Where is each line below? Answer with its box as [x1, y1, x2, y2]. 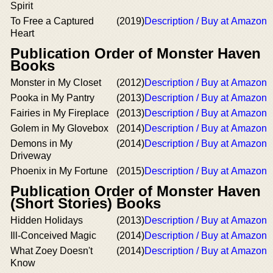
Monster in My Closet [10, 77, 101, 88]
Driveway [10, 151, 51, 161]
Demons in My [10, 138, 73, 149]
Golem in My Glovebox [10, 123, 108, 133]
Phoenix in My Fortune [10, 166, 108, 176]
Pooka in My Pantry [10, 93, 94, 103]
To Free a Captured [10, 16, 94, 26]
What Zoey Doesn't [10, 246, 93, 256]
